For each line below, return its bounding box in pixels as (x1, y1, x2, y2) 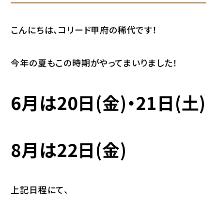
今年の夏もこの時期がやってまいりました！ (11, 56, 178, 69)
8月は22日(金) (11, 136, 127, 162)
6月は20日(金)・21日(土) (11, 89, 206, 115)
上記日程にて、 (11, 183, 69, 196)
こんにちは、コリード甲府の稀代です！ (11, 23, 157, 36)
